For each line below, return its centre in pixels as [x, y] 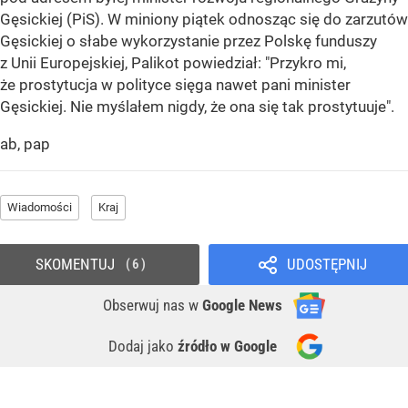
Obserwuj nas [146, 306]
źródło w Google [227, 347]
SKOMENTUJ [75, 265]
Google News [242, 306]
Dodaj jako [143, 347]
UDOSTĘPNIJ [326, 265]
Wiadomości [40, 208]
